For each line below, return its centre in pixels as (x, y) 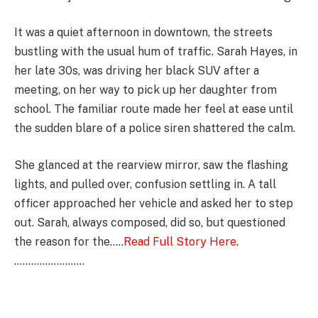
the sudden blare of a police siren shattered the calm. (155, 128)
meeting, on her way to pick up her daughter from (146, 90)
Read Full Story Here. (181, 241)
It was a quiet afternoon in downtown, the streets (143, 33)
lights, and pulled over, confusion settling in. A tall (145, 184)
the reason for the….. (69, 241)
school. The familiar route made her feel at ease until (154, 109)
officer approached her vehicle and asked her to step (154, 203)
